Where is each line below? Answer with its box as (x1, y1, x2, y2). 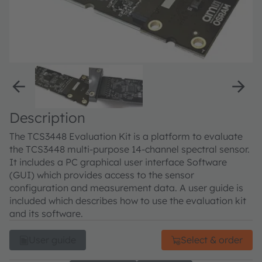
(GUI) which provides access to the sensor (9, 169, 194, 181)
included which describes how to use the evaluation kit (9, 195, 246, 207)
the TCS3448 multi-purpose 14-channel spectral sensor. (9, 143, 250, 156)
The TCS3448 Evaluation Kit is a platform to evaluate (9, 130, 243, 143)
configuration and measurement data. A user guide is (9, 182, 243, 194)
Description (9, 109, 85, 127)
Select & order (181, 234, 243, 246)
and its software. (9, 208, 83, 220)
